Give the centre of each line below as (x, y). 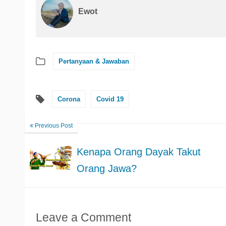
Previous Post (53, 126)
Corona (69, 99)
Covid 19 (110, 99)
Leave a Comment (83, 217)
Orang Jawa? (106, 168)
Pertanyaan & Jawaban (94, 61)
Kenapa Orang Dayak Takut (138, 152)
